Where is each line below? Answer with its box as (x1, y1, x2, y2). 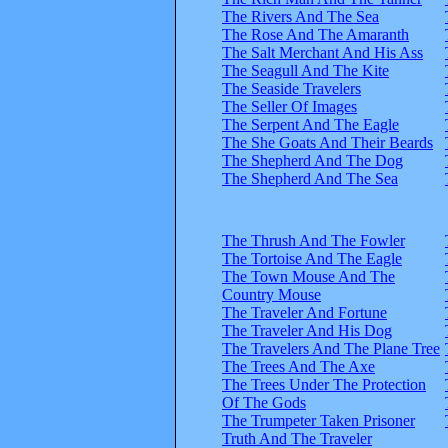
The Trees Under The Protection (222, 375, 426, 393)
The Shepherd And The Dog (222, 151, 403, 169)
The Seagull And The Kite (222, 61, 389, 79)
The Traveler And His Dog (222, 321, 392, 339)
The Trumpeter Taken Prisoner (222, 411, 415, 429)
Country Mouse (222, 285, 321, 303)
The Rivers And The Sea (222, 7, 379, 25)
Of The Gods (222, 393, 306, 411)
